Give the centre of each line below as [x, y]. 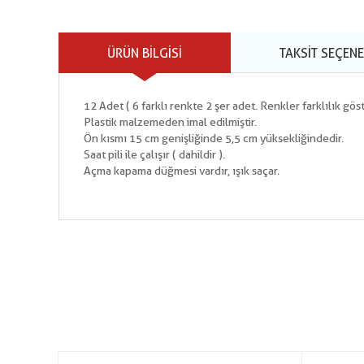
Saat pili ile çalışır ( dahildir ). [154, 154]
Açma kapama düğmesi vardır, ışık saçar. [182, 171]
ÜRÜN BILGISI [145, 53]
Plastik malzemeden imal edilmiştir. [170, 122]
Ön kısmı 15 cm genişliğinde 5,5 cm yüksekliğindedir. [214, 138]
